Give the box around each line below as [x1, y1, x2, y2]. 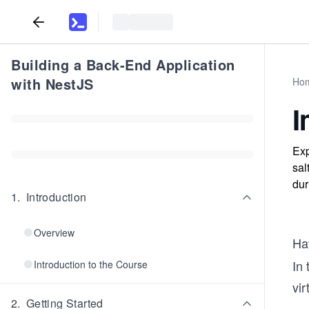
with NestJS [11, 74, 94, 94]
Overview [34, 226, 74, 239]
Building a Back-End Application [11, 54, 235, 74]
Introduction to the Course [34, 257, 148, 271]
